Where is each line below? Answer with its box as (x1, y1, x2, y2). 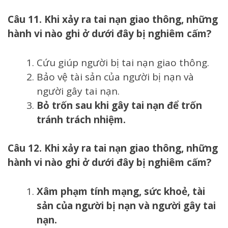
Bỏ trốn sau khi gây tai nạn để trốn (37, 98, 202, 112)
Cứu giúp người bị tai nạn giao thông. (37, 55, 209, 69)
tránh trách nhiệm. (37, 112, 126, 126)
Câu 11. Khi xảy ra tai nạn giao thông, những (8, 13, 218, 26)
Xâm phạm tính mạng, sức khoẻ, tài (37, 184, 205, 198)
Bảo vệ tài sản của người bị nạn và (37, 70, 194, 83)
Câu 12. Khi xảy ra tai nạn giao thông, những (8, 141, 218, 155)
